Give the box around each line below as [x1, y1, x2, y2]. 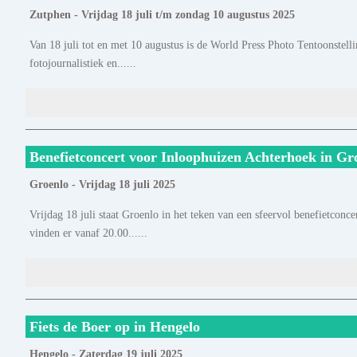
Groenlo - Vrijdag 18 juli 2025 [29, 178, 175, 191]
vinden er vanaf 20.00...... [29, 226, 147, 240]
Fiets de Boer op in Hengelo [29, 319, 200, 335]
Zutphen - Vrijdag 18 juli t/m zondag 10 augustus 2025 [29, 9, 295, 22]
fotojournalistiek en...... [29, 57, 136, 70]
